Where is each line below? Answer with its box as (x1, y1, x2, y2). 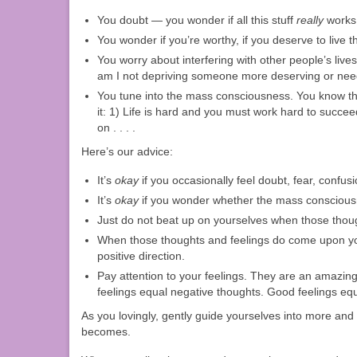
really (296, 14, 324, 27)
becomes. (81, 325, 131, 339)
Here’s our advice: (81, 145, 173, 159)
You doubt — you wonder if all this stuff (97, 14, 296, 27)
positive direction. (97, 249, 185, 263)
